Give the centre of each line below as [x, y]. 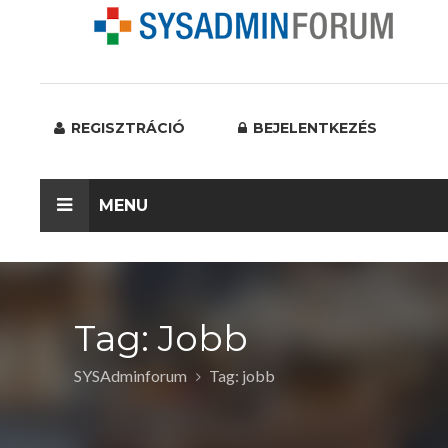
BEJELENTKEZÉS [313, 128]
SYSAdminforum [130, 375]
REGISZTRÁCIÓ [126, 128]
